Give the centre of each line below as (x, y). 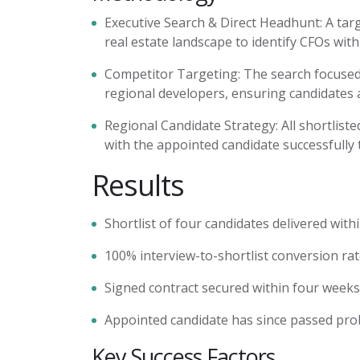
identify (274, 42)
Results (138, 185)
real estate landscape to (178, 42)
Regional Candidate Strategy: (191, 125)
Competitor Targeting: (172, 74)
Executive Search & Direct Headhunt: (213, 22)
